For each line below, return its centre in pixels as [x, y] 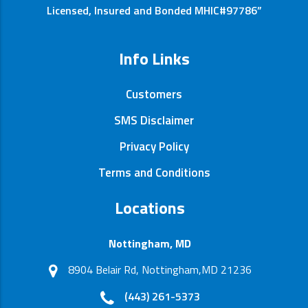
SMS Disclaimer [154, 120]
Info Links [154, 58]
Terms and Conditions [154, 172]
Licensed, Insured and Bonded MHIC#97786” [154, 10]
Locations [150, 207]
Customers [154, 94]
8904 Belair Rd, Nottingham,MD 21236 [159, 269]
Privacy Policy [154, 146]
